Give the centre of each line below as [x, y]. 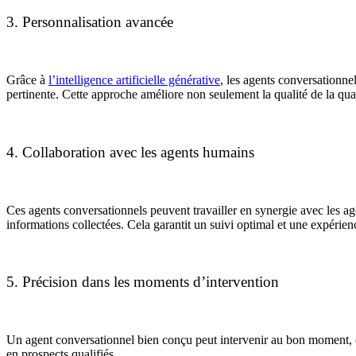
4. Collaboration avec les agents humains [130, 152]
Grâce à [27, 80]
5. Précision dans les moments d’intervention [143, 282]
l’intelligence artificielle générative [134, 80]
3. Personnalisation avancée [90, 22]
